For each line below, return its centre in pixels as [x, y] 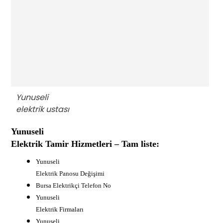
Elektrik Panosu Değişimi [70, 173]
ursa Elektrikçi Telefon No [76, 185]
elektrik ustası [43, 109]
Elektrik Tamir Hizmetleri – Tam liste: [85, 144]
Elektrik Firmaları [60, 209]
